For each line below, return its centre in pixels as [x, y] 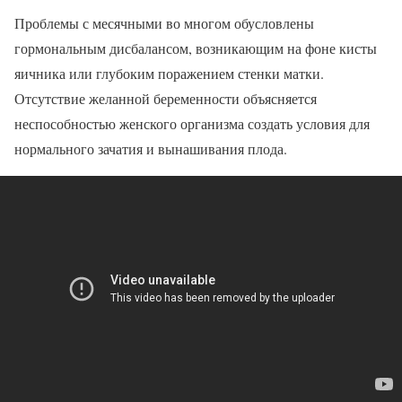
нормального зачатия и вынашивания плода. [151, 149]
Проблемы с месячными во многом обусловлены [164, 23]
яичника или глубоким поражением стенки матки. [169, 74]
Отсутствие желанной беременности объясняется [166, 99]
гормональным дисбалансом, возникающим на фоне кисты [196, 48]
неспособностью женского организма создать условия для [192, 124]
